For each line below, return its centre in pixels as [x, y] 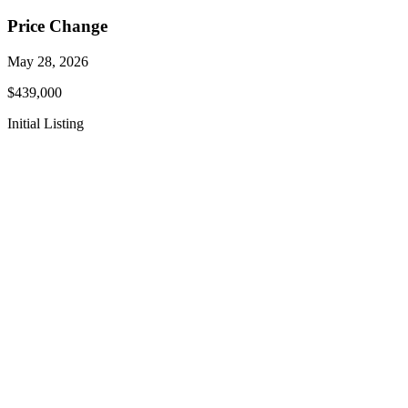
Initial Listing [46, 123]
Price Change [57, 26]
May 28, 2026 [48, 61]
